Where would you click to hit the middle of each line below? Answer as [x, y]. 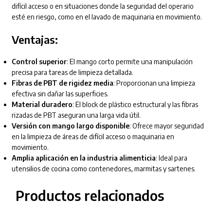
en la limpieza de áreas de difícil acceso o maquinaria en [93, 136]
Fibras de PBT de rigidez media [62, 83]
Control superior [39, 61]
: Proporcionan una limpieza [154, 83]
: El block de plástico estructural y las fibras [135, 104]
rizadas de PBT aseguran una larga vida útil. [76, 115]
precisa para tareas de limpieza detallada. [72, 72]
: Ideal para [171, 158]
